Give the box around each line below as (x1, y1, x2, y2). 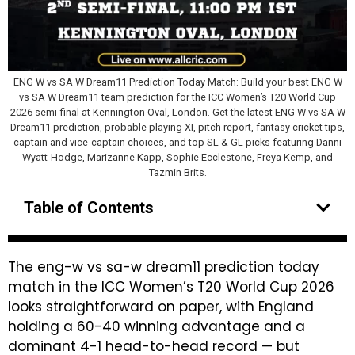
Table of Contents (24, 198, 154, 217)
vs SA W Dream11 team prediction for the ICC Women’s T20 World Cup (19, 91, 336, 103)
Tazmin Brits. (148, 166, 207, 178)
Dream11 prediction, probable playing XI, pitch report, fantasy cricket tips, (10, 121, 345, 133)
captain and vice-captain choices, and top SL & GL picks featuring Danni (13, 136, 342, 148)
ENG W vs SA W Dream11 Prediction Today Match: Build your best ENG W (13, 76, 342, 88)
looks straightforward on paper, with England (8, 297, 314, 316)
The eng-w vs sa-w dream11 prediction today (8, 258, 319, 277)
